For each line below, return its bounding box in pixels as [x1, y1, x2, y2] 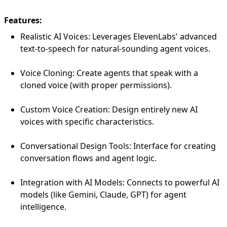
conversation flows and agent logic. [20, 152, 157, 164]
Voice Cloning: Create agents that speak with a [20, 67, 198, 79]
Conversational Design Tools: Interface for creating [20, 140, 216, 152]
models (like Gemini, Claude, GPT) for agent [20, 188, 186, 200]
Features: [4, 14, 42, 26]
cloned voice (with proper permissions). [20, 79, 172, 91]
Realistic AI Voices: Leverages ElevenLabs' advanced [20, 30, 217, 42]
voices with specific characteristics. [20, 116, 154, 127]
